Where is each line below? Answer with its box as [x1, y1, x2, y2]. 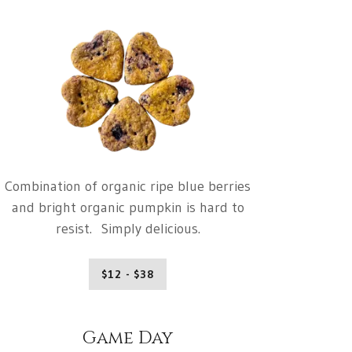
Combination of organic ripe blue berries [5, 178, 251, 196]
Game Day [82, 327, 174, 350]
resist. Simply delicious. [55, 220, 200, 238]
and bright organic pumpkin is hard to [11, 199, 244, 217]
